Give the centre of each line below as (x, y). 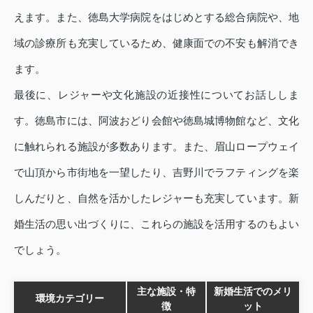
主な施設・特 (166, 292)
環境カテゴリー (70, 299)
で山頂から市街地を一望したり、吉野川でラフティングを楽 (156, 173)
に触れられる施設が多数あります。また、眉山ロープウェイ (156, 147)
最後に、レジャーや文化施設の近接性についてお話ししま (156, 95)
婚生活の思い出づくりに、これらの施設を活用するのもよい (156, 224)
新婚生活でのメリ (253, 292)
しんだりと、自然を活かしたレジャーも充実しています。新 (156, 198)
